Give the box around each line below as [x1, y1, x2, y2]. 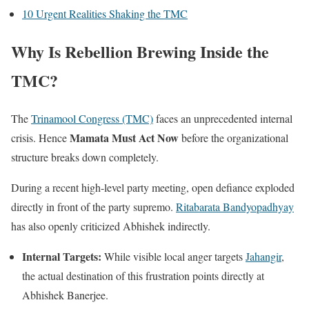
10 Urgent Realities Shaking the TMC [22, 6, 188, 21]
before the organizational [179, 130, 288, 145]
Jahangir [246, 248, 281, 263]
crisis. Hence [11, 130, 70, 145]
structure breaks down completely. [11, 149, 159, 164]
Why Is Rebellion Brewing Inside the [11, 39, 269, 63]
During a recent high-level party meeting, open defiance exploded [11, 179, 295, 195]
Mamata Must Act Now [70, 129, 179, 146]
